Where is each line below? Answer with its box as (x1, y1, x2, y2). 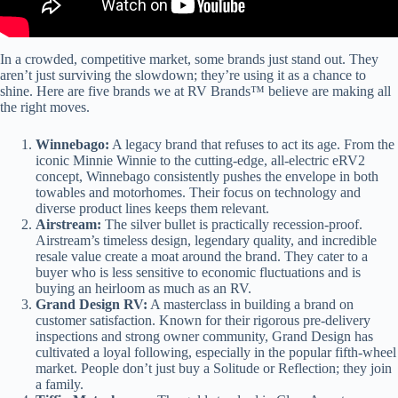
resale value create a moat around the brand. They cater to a (36, 248, 368, 264)
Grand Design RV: (36, 296, 147, 312)
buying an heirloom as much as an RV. (36, 280, 251, 296)
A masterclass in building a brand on (147, 296, 354, 312)
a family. (36, 376, 84, 392)
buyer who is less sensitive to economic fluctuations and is (36, 264, 361, 280)
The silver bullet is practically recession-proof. (101, 216, 362, 232)
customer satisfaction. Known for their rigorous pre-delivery (36, 312, 370, 328)
